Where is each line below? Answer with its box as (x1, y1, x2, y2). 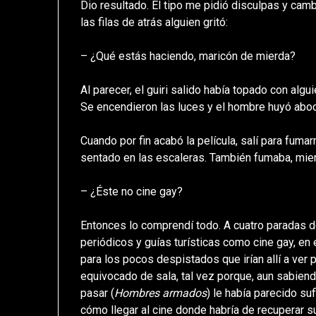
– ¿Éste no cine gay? (80, 185, 183, 199)
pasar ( (80, 286, 115, 300)
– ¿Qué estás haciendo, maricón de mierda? (80, 49, 296, 63)
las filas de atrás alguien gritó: (80, 16, 229, 30)
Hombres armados (114, 286, 207, 300)
